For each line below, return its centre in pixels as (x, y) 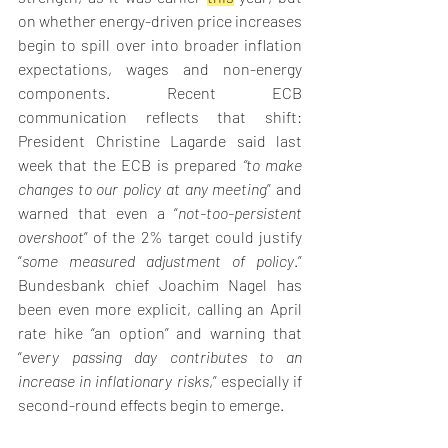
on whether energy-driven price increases (160, 21)
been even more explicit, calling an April (160, 309)
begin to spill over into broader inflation (160, 45)
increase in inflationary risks (113, 381)
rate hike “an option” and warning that (160, 333)
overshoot (51, 237)
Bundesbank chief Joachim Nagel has (160, 285)
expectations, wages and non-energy (160, 69)
